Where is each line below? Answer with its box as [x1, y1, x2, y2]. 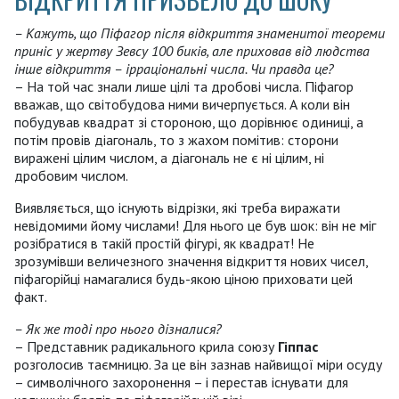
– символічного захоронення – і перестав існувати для [14, 372, 348, 391]
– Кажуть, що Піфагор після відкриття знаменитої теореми [14, 23, 385, 42]
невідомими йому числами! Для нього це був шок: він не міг [14, 216, 376, 234]
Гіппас [278, 337, 318, 355]
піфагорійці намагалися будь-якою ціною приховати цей [14, 269, 353, 288]
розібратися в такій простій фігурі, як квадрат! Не [14, 233, 314, 252]
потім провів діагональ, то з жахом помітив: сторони [14, 130, 338, 149]
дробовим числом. [14, 166, 128, 184]
